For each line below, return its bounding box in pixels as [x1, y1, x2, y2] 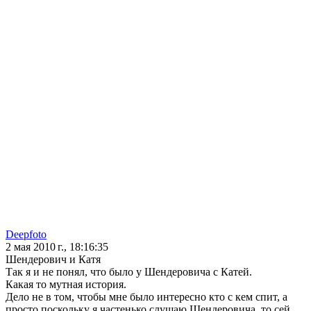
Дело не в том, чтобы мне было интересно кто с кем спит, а [6, 291, 287, 303]
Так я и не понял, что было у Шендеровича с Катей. [6, 266, 252, 278]
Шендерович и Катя [6, 253, 101, 266]
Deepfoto [6, 228, 47, 241]
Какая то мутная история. [6, 278, 126, 291]
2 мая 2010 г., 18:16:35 [6, 241, 108, 253]
